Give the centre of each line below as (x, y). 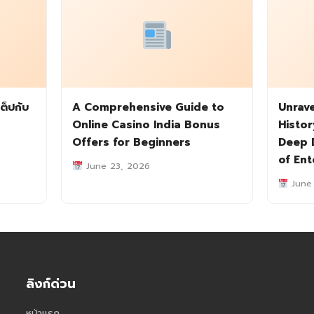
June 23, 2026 (116, 166)
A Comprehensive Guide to (149, 107)
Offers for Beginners (132, 142)
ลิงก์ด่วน (51, 284)
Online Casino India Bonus (146, 125)
